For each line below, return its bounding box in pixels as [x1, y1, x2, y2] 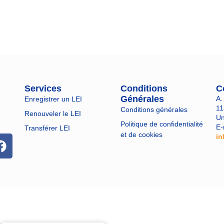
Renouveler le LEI [24, 109, 81, 118]
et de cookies [120, 130, 162, 139]
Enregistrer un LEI [24, 95, 82, 103]
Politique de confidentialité [120, 120, 203, 128]
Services [24, 83, 61, 94]
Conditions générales [120, 105, 187, 114]
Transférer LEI [24, 124, 70, 132]
